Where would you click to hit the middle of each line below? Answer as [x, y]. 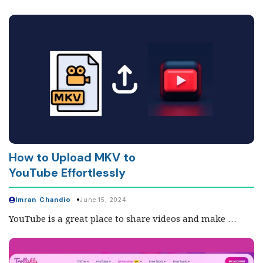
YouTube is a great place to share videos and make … [122, 218]
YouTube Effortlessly [67, 173]
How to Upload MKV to [72, 158]
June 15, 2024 [103, 200]
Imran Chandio [43, 199]
